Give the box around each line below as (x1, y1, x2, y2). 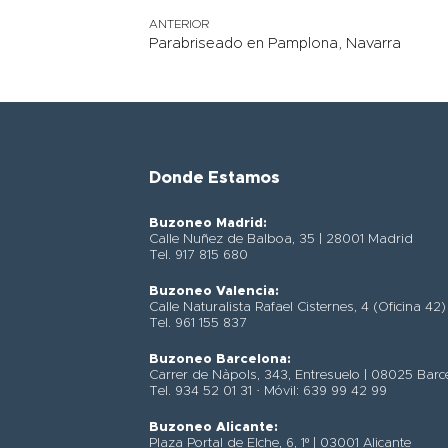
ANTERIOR (149, 18, 210, 31)
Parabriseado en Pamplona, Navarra (149, 36, 402, 52)
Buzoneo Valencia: (149, 285, 280, 299)
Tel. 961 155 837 (149, 317, 248, 331)
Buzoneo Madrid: (149, 217, 268, 231)
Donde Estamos (149, 170, 281, 187)
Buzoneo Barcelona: (149, 353, 292, 367)
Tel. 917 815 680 (149, 249, 249, 263)
